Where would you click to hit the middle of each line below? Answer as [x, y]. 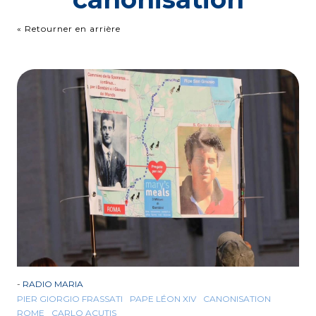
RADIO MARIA [53, 284]
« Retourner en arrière [69, 29]
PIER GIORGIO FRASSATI [70, 299]
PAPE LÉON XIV [163, 299]
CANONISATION [237, 299]
